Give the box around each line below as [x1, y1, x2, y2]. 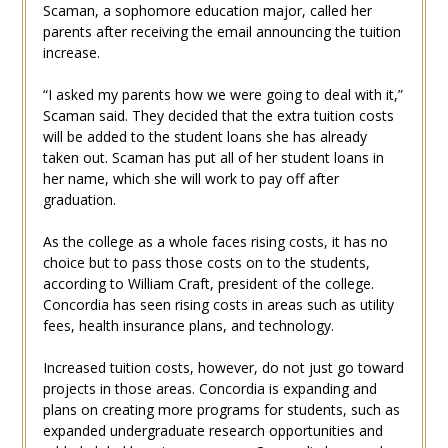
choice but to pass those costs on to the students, [42, 253, 370, 273]
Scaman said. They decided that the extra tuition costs [42, 106, 394, 126]
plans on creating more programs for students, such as [42, 400, 400, 420]
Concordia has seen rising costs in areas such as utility [42, 295, 394, 315]
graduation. [42, 190, 116, 210]
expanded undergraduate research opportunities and [42, 421, 383, 441]
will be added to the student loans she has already [42, 127, 367, 147]
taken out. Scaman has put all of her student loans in [42, 148, 384, 168]
